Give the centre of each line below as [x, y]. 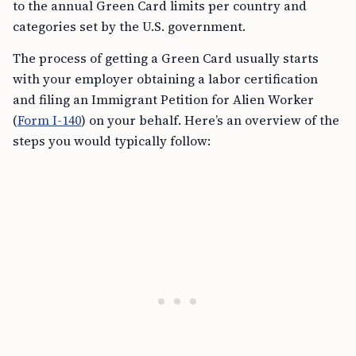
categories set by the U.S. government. [129, 26]
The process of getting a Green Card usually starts [166, 58]
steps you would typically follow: [112, 141]
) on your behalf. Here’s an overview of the [210, 120]
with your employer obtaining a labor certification [165, 79]
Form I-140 [49, 120]
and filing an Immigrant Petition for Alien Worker [163, 99]
